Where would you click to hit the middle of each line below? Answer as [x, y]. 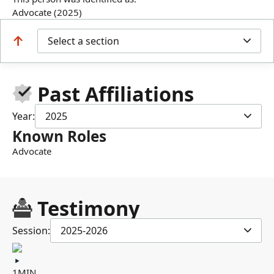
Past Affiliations [115, 94]
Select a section [83, 41]
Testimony [88, 208]
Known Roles [59, 136]
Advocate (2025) [47, 12]
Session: [31, 230]
